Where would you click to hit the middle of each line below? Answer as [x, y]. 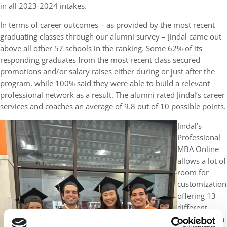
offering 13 [197, 196]
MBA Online [198, 149]
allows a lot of [202, 161]
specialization [201, 219]
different [192, 207]
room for [193, 173]
